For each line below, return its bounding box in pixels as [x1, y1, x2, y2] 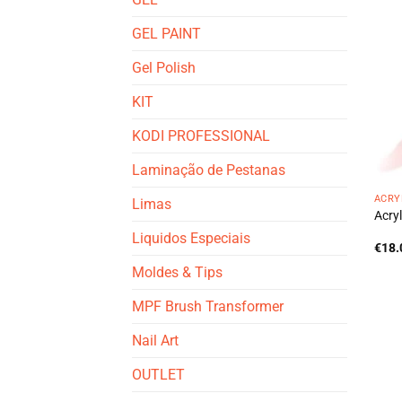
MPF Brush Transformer [132, 297, 284, 315]
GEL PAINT [132, 24, 201, 42]
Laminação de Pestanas [132, 161, 285, 179]
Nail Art [132, 331, 179, 349]
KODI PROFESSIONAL [132, 127, 270, 144]
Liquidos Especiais [132, 229, 250, 247]
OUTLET [132, 365, 185, 383]
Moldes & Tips [132, 263, 223, 281]
